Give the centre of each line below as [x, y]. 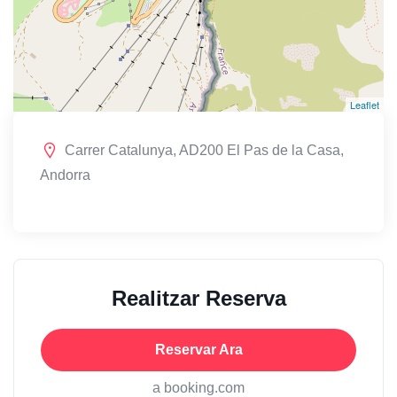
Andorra [65, 175]
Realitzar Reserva [198, 298]
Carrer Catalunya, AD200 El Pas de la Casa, [204, 150]
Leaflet [365, 104]
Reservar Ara [198, 349]
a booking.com [198, 387]
